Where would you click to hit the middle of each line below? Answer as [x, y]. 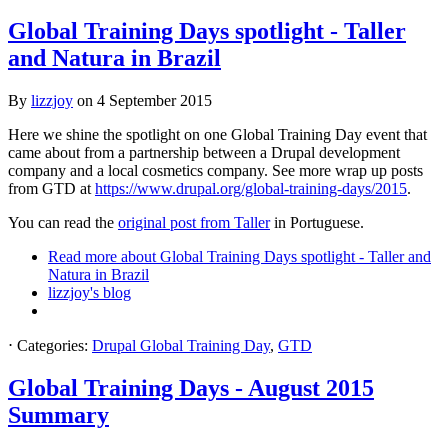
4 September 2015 [154, 101]
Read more [82, 257]
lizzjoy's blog [89, 293]
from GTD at [51, 189]
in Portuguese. [317, 223]
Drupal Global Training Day [181, 346]
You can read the [63, 223]
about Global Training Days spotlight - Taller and [274, 257]
